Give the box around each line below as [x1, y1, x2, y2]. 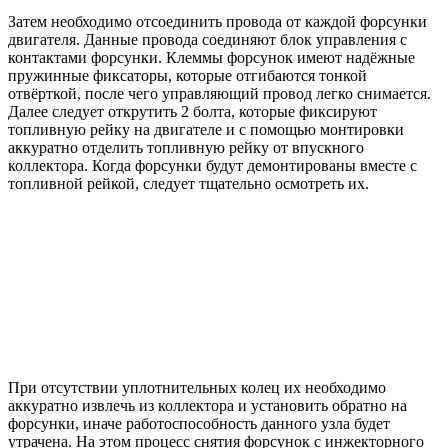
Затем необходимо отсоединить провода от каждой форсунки [8, 13, 427, 31]
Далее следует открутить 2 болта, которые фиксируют [8, 103, 377, 121]
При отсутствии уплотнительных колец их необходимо [8, 379, 386, 397]
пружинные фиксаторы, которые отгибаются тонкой [8, 67, 367, 85]
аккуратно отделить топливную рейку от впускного [8, 139, 364, 157]
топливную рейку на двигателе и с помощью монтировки [8, 121, 404, 139]
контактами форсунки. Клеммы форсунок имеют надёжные [8, 49, 415, 67]
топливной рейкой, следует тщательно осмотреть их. [8, 175, 369, 193]
